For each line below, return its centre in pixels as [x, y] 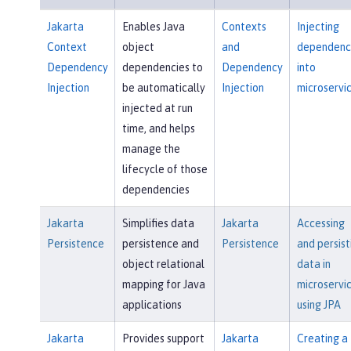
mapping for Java [163, 285]
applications [152, 305]
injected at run [157, 109]
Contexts [244, 27]
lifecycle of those [165, 170]
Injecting [318, 27]
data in [313, 264]
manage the [151, 149]
